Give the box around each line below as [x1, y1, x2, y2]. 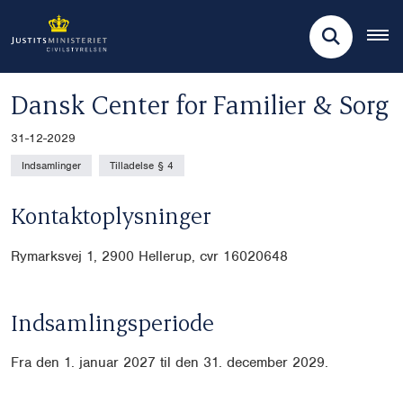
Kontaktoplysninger [11, 200, 211, 229]
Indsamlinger [22, 158, 81, 174]
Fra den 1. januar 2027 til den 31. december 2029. [11, 354, 328, 372]
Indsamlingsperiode [11, 308, 214, 337]
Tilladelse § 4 [110, 158, 174, 174]
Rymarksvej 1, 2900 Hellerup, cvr [11, 247, 223, 266]
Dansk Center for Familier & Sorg [11, 87, 389, 121]
